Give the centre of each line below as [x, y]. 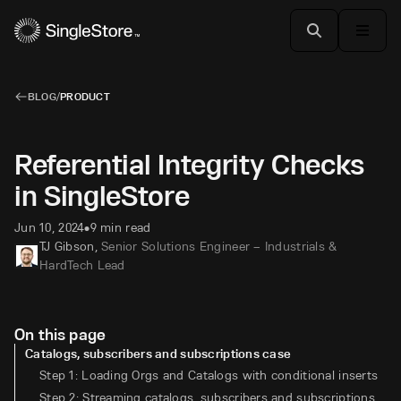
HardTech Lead [82, 265]
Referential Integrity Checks [190, 164]
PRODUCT [85, 96]
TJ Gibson [67, 246]
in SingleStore [102, 196]
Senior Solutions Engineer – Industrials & [220, 246]
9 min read [120, 227]
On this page [60, 334]
